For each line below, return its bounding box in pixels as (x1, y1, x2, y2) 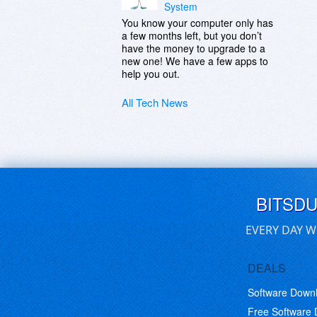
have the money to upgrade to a (122, 41, 265, 55)
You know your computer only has (122, 16, 273, 30)
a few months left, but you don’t (122, 28, 262, 42)
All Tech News (122, 95, 188, 110)
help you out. (122, 67, 180, 81)
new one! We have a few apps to (122, 54, 268, 68)
